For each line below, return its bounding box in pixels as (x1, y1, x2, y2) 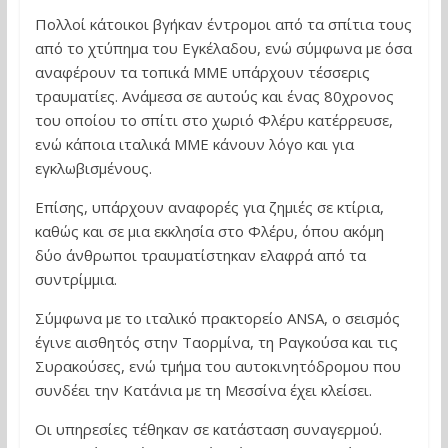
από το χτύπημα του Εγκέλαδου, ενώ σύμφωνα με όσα (34, 38, 412, 58)
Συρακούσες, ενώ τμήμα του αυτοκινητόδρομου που (34, 356, 401, 376)
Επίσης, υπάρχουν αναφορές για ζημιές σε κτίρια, (34, 197, 384, 217)
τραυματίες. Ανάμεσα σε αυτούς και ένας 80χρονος (34, 86, 394, 106)
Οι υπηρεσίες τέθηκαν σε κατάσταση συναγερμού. (34, 419, 382, 439)
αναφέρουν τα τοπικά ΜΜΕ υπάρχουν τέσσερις (34, 62, 370, 82)
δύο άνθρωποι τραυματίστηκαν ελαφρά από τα (34, 245, 366, 265)
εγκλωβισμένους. (34, 158, 152, 178)
